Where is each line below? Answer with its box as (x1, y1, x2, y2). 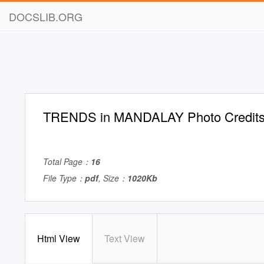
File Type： (43, 172, 85, 184)
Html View (37, 232, 80, 245)
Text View (104, 232, 145, 245)
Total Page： (43, 156, 91, 167)
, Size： (98, 172, 127, 184)
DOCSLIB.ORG (9, 9, 82, 24)
